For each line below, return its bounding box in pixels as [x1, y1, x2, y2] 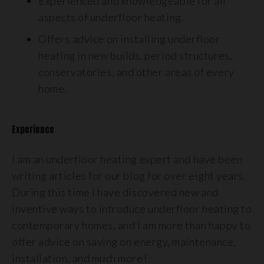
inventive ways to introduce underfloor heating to [12, 202, 252, 215]
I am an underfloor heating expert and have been [12, 153, 243, 166]
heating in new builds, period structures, [38, 49, 233, 62]
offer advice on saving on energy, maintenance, [12, 235, 236, 248]
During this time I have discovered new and [12, 186, 219, 199]
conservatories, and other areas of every [38, 65, 235, 78]
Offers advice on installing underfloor [38, 32, 220, 45]
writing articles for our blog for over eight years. [12, 169, 246, 182]
